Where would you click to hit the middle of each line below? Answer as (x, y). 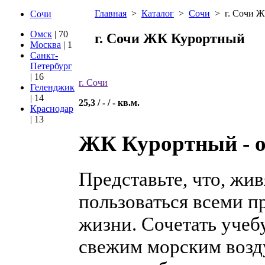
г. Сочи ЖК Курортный (170, 38)
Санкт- (44, 55)
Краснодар (52, 109)
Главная (111, 13)
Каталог (158, 13)
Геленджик (52, 87)
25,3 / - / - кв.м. (109, 102)
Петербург (51, 66)
